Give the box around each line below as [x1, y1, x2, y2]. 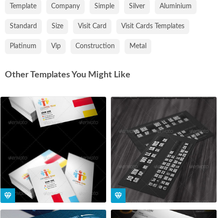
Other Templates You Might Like [5, 70, 130, 79]
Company [51, 2, 80, 10]
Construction [75, 42, 115, 50]
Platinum [10, 42, 36, 50]
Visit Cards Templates [121, 22, 184, 30]
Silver [129, 2, 145, 10]
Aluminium [160, 2, 192, 10]
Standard [10, 22, 37, 30]
